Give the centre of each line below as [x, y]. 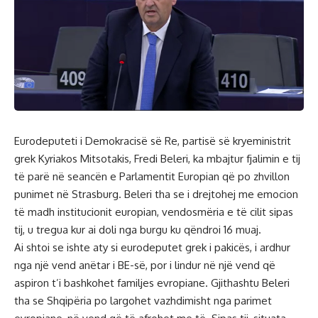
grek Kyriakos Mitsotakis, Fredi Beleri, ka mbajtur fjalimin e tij [157, 159]
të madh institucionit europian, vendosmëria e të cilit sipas [154, 212]
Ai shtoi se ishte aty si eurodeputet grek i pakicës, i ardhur [152, 248]
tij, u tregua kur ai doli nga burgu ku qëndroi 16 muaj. [138, 230]
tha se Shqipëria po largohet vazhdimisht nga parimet [143, 301]
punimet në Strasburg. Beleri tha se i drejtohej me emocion [156, 194]
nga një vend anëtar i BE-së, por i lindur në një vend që [145, 265]
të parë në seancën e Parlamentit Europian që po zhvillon [152, 177]
